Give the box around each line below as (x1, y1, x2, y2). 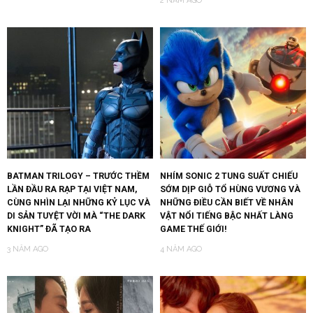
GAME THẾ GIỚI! (160, 224, 227, 235)
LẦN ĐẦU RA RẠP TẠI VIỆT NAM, (7, 184, 137, 195)
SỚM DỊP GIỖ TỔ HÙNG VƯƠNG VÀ (160, 184, 300, 195)
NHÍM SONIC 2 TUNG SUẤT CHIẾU (160, 170, 298, 182)
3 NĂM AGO (7, 245, 48, 254)
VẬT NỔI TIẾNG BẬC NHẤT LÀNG (160, 210, 293, 221)
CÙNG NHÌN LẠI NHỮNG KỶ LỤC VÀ (7, 197, 150, 208)
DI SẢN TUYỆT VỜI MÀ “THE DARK (7, 210, 145, 221)
